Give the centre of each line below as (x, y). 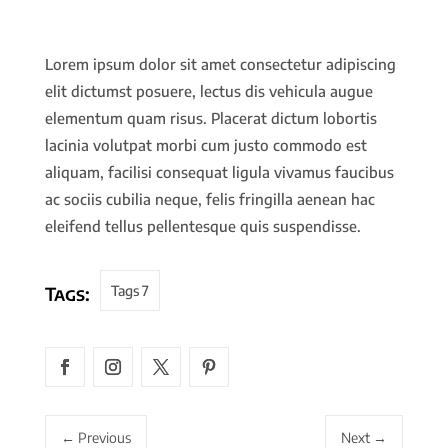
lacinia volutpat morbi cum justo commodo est (205, 145)
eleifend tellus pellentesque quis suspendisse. (202, 226)
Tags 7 (129, 291)
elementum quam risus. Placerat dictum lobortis (210, 118)
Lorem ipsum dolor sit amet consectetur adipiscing (220, 64)
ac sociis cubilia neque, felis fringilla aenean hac (209, 199)
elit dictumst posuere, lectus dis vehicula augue (208, 91)
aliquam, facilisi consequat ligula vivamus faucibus (219, 172)
